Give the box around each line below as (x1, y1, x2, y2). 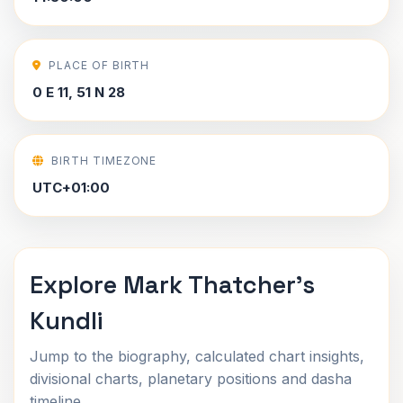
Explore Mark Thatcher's (30, 269, 315, 300)
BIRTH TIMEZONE (50, 154, 157, 167)
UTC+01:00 (32, 179, 110, 196)
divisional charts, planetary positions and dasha (30, 370, 352, 388)
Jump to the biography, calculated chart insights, (30, 347, 364, 365)
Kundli (30, 305, 103, 336)
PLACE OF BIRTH (48, 58, 150, 72)
